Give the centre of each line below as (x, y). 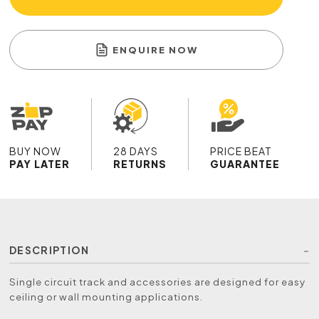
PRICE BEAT (241, 151)
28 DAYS (136, 151)
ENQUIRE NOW (156, 50)
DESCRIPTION (49, 250)
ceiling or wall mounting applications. (106, 297)
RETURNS (140, 164)
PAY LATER (40, 164)
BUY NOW (36, 151)
